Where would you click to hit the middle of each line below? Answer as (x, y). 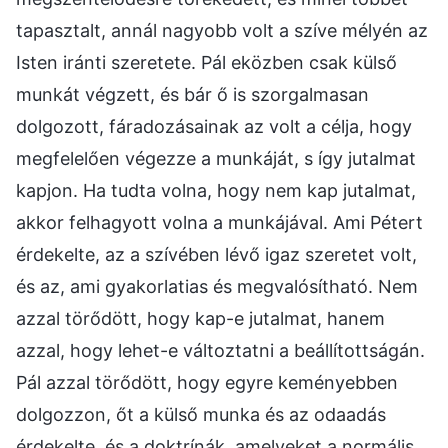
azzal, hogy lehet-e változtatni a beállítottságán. (220, 350)
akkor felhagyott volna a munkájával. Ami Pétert (219, 222)
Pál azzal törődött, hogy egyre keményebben (207, 382)
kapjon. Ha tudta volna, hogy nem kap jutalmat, (216, 190)
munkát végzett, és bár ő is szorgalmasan (192, 94)
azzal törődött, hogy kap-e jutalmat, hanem (200, 318)
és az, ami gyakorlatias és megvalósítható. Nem (217, 286)
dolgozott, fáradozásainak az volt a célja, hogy (214, 126)
